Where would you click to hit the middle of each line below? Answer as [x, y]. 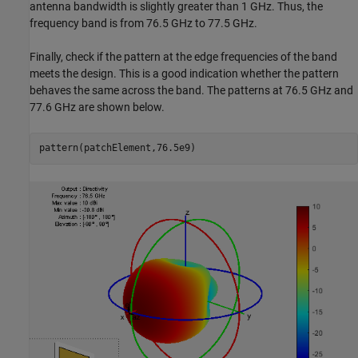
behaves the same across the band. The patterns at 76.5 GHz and [191, 90]
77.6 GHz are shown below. [97, 107]
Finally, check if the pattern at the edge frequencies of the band [183, 56]
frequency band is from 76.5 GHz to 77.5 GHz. [143, 23]
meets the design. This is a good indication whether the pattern [184, 73]
